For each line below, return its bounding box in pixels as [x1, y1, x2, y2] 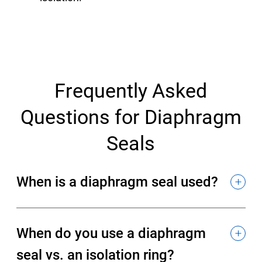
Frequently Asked [54, 78, 208, 102]
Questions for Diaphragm [20, 105, 242, 129]
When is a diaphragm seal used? [16, 173, 219, 190]
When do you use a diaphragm [16, 225, 206, 242]
